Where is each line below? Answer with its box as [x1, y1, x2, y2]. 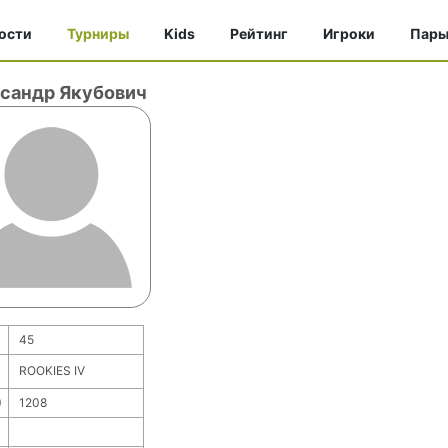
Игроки [323, 25, 375, 42]
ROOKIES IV [18, 363, 85, 378]
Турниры [67, 25, 129, 42]
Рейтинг [230, 25, 288, 42]
